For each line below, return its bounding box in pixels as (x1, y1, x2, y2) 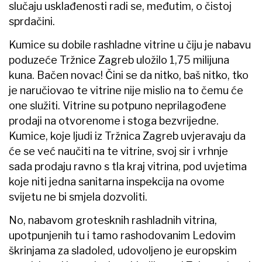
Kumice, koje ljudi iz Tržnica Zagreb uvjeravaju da (9, 129, 246, 142)
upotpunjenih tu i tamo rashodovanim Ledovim (9, 229, 236, 242)
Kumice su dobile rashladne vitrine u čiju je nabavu (9, 38, 251, 51)
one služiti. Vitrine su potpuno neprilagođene (9, 99, 226, 112)
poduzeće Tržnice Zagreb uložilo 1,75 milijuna (9, 53, 229, 66)
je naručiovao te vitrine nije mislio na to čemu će (9, 84, 243, 96)
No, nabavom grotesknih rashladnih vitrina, (9, 213, 217, 226)
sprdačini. (9, 15, 55, 27)
